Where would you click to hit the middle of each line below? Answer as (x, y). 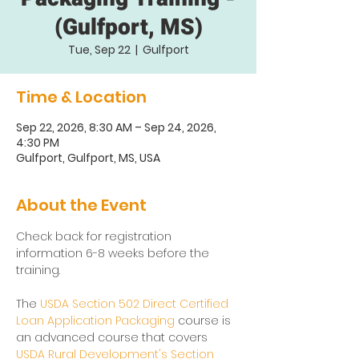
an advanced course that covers (113, 337)
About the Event (81, 205)
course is (204, 321)
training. (40, 270)
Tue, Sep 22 (99, 50)
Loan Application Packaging (95, 321)
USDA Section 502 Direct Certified (136, 304)
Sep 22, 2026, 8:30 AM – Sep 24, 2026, (116, 127)
